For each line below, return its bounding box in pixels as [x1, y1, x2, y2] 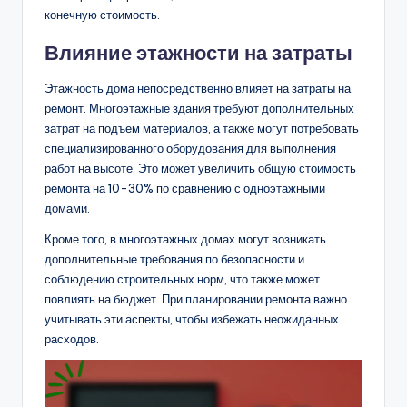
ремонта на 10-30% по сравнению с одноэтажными [45, 180, 325, 195]
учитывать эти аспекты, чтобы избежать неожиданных [45, 311, 339, 326]
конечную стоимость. [45, 6, 160, 22]
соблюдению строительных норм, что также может [45, 271, 320, 286]
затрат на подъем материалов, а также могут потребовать [45, 120, 359, 135]
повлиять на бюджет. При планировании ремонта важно [45, 291, 347, 306]
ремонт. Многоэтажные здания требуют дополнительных [45, 100, 354, 115]
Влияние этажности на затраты [45, 39, 352, 65]
